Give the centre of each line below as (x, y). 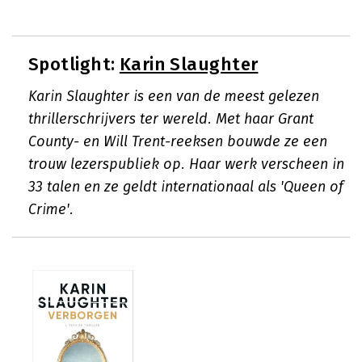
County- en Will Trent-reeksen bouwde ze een (178, 141)
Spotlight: (74, 64)
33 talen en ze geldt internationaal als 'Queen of (186, 187)
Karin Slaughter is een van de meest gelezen (174, 96)
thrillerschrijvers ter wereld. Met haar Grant (171, 119)
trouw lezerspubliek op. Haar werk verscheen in (186, 164)
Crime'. (51, 209)
